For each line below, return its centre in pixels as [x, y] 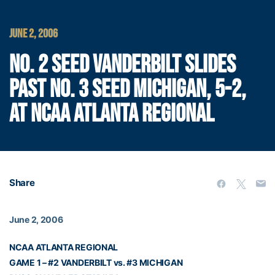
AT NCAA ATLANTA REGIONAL [112, 114]
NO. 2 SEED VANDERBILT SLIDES [122, 65]
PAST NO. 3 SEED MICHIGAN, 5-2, [128, 90]
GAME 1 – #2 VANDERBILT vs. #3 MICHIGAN [96, 262]
